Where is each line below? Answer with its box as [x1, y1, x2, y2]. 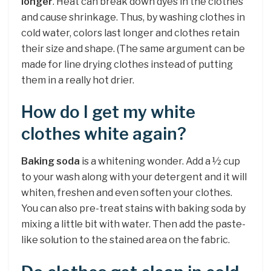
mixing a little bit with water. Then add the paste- [21, 218, 246, 230]
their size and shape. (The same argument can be [21, 42, 245, 54]
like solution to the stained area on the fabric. [21, 233, 230, 246]
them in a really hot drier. [21, 74, 134, 86]
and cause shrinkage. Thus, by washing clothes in [21, 11, 245, 23]
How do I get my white [21, 102, 195, 123]
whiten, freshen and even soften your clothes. [21, 186, 232, 198]
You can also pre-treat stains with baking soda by [21, 202, 246, 214]
